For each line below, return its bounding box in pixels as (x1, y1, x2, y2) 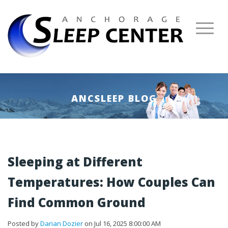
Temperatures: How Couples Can (8, 174, 215, 190)
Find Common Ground (8, 194, 146, 211)
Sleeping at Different (8, 153, 142, 170)
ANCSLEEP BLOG (71, 92, 157, 104)
